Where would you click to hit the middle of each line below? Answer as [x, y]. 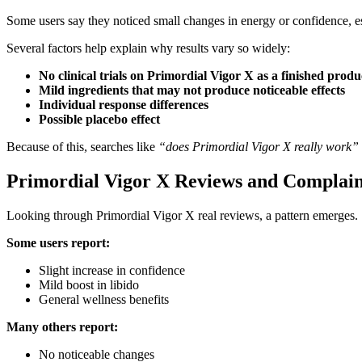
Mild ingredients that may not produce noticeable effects [192, 90]
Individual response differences [124, 105]
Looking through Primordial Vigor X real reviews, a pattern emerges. [182, 216]
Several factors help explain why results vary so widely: [148, 48]
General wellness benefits [104, 300]
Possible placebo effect [99, 120]
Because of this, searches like [82, 147]
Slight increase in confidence [112, 271]
